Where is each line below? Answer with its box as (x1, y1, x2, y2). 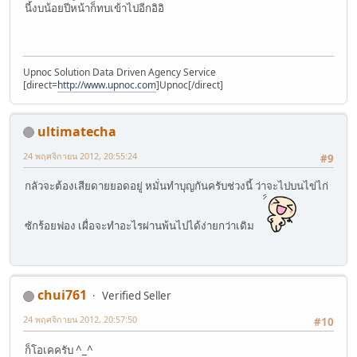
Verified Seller (102, 288, 171, 304)
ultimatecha (37, 122, 116, 140)
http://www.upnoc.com (57, 77, 156, 92)
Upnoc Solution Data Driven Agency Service (23, 65, 216, 79)
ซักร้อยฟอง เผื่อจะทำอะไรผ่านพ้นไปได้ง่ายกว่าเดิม (25, 218, 257, 233)
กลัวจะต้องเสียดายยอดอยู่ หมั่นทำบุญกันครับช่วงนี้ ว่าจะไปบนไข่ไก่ (25, 178, 328, 194)
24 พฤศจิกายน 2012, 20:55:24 (23, 149, 137, 162)
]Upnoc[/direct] (156, 77, 223, 92)
